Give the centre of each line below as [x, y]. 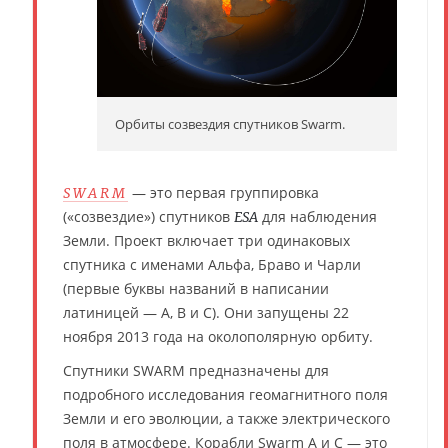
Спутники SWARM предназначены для [196, 370]
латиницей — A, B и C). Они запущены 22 [206, 312]
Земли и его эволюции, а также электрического [226, 418]
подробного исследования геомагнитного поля [225, 394]
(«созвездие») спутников [148, 216]
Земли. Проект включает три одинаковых [206, 240]
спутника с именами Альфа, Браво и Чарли [212, 264]
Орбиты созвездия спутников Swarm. [230, 123]
